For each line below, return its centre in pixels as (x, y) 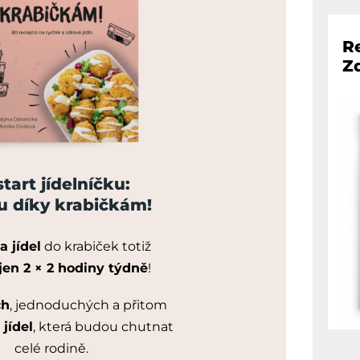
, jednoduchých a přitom (89, 305)
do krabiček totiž (96, 247)
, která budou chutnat (104, 327)
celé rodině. (51, 349)
